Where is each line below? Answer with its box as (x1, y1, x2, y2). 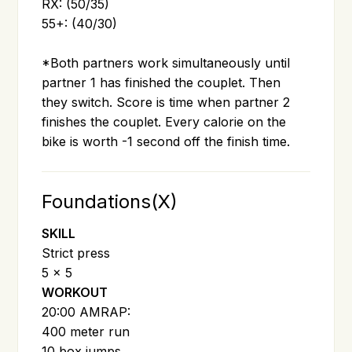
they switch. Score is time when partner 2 (42, 93, 291, 110)
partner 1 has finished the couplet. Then (42, 74, 281, 90)
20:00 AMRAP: (42, 303, 131, 320)
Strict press (42, 244, 111, 261)
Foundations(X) (42, 189, 178, 213)
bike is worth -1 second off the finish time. (42, 133, 291, 149)
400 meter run (42, 323, 130, 339)
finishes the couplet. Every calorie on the (42, 113, 287, 130)
